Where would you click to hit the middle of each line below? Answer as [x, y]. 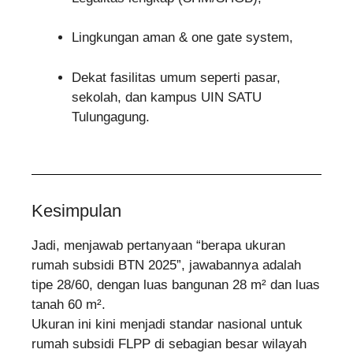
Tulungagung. [111, 117]
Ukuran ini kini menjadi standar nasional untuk [167, 325]
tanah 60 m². [69, 305]
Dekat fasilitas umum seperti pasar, [176, 77]
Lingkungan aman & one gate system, [182, 38]
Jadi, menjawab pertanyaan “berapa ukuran [158, 246]
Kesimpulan [76, 211]
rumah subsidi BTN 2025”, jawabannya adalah [166, 266]
